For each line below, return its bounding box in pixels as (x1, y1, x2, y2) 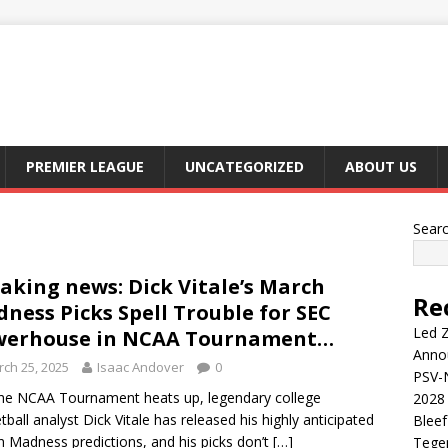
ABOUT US (345, 157, 417, 176)
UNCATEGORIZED (185, 157, 304, 176)
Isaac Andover (97, 358, 184, 376)
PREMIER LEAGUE (26, 157, 144, 176)
